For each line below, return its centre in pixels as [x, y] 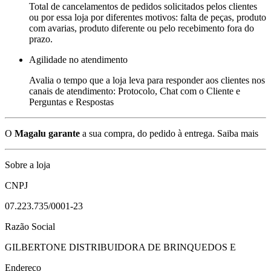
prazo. [41, 39]
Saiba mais [238, 133]
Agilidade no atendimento [78, 59]
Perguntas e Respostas [71, 102]
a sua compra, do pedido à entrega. [147, 133]
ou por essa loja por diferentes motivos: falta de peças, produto [148, 17]
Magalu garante [47, 133]
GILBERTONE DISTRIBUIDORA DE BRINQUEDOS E [120, 247]
